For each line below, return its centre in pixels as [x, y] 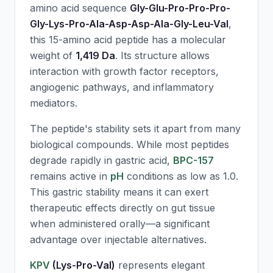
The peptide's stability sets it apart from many [135, 129]
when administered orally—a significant [120, 224]
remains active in [70, 176]
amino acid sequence [80, 8]
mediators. [54, 103]
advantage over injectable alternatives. [118, 239]
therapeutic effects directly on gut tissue [122, 208]
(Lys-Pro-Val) [83, 265]
